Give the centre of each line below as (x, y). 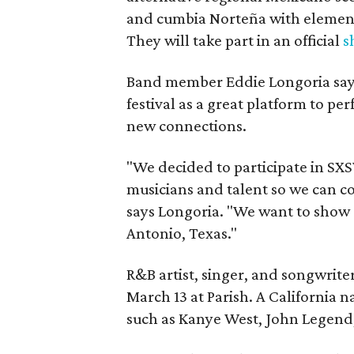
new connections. (186, 125)
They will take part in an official (235, 40)
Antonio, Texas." (182, 233)
